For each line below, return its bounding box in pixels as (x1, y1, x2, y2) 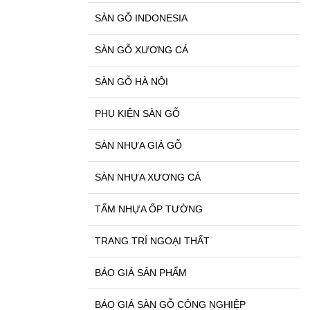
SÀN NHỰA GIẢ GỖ (95, 140, 182, 152)
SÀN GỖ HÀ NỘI (95, 76, 168, 88)
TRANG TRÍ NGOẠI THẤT (95, 235, 210, 247)
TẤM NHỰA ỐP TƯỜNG (95, 203, 203, 215)
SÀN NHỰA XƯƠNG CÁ (95, 172, 201, 183)
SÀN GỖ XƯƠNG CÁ (95, 44, 188, 56)
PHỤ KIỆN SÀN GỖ (95, 108, 180, 120)
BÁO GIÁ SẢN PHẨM (95, 267, 187, 279)
